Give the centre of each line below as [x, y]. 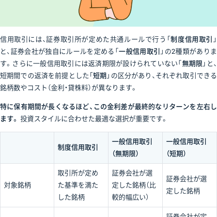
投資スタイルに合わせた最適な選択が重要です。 [94, 119]
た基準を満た [78, 185]
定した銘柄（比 [134, 185]
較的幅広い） [131, 197]
